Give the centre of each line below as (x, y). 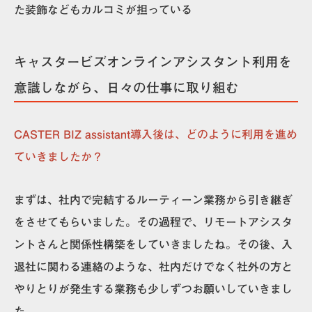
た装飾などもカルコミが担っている (103, 9)
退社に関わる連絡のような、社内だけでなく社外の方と (153, 266)
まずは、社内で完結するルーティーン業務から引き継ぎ (153, 200)
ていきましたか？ (58, 156)
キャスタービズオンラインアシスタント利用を (153, 62)
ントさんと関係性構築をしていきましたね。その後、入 (153, 244)
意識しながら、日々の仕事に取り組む (126, 87)
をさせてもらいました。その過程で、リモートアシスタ (153, 222)
